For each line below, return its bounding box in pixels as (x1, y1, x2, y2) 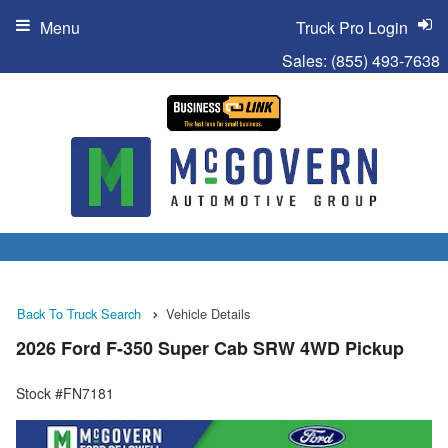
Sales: (282, 49, 331, 72)
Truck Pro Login (296, 16, 408, 39)
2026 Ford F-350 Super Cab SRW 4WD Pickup (16, 335, 404, 362)
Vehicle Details (166, 303, 250, 323)
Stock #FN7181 (16, 383, 114, 404)
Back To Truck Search (17, 303, 141, 323)
